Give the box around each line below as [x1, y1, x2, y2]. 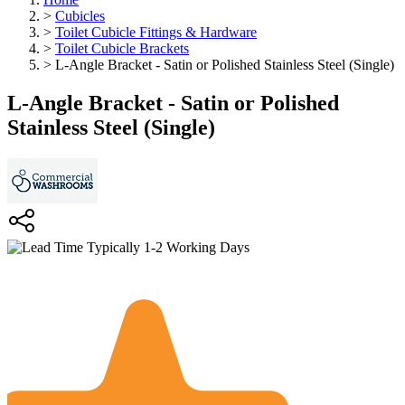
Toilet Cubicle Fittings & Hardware [55, 24, 257, 40]
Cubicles [55, 8, 105, 24]
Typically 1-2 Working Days [83, 239, 250, 255]
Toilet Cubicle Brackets [55, 41, 189, 56]
